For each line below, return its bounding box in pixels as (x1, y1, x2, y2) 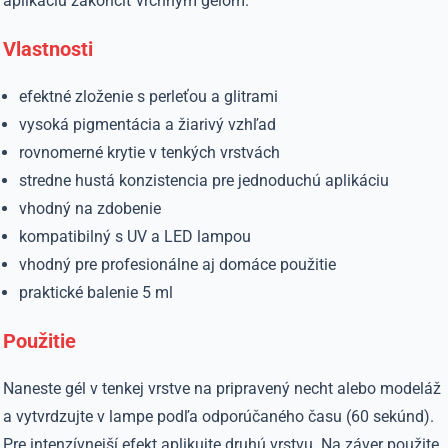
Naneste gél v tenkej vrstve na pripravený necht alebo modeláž (3, 379, 442, 398)
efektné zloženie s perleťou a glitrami (19, 87, 279, 106)
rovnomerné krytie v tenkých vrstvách (19, 143, 281, 162)
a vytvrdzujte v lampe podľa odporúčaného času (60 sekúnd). (3, 407, 435, 426)
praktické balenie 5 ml (19, 283, 174, 302)
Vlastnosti (3, 37, 94, 61)
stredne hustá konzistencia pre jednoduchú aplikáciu (19, 171, 390, 190)
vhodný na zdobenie (19, 199, 162, 218)
